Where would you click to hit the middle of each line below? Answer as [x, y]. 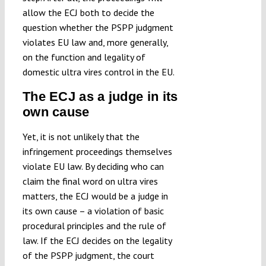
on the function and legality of [84, 57]
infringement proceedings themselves [97, 152]
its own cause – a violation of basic [93, 211]
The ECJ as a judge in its [100, 97]
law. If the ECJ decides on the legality [97, 241]
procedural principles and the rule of [94, 226]
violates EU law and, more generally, [95, 42]
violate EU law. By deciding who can [93, 167]
